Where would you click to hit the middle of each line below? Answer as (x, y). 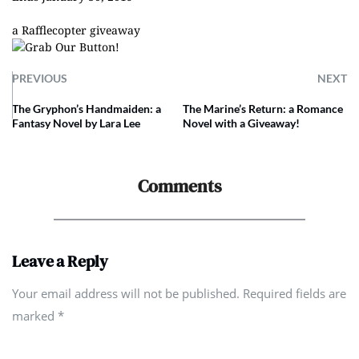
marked (35, 316)
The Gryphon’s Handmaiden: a (87, 109)
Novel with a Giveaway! (242, 123)
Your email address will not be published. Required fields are (179, 293)
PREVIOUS (40, 78)
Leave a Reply (60, 261)
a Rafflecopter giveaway (76, 30)
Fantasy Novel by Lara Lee (76, 123)
